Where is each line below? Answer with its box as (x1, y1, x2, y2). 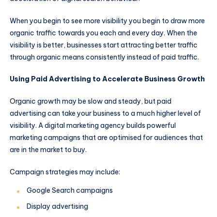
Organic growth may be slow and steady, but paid (10, 97, 171, 106)
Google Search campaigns (27, 186, 113, 195)
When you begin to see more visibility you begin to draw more (10, 16, 205, 25)
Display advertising (27, 201, 88, 211)
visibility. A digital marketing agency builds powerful (10, 121, 176, 130)
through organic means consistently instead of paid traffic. (10, 52, 201, 62)
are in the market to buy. (10, 145, 88, 155)
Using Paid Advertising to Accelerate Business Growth (10, 75, 205, 84)
